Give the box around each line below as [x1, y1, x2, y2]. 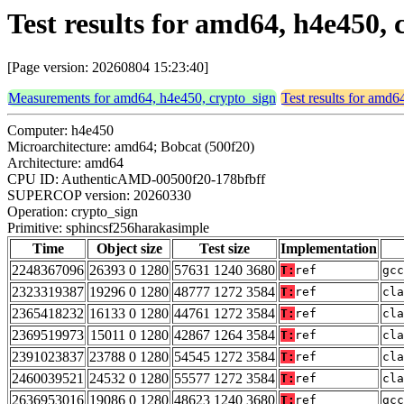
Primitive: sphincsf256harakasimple [7, 220, 209, 236]
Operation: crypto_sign [7, 204, 138, 220]
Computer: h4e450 [7, 123, 114, 139]
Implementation [280, 241, 377, 257]
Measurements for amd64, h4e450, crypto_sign [8, 90, 276, 106]
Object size [96, 241, 162, 257]
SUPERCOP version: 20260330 [7, 188, 191, 204]
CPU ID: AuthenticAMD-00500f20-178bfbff [7, 171, 265, 188]
